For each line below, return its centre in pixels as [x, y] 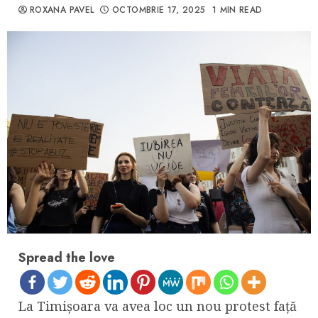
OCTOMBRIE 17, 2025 [159, 10]
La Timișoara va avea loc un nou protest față [158, 306]
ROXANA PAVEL [62, 10]
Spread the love [67, 258]
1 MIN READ [237, 10]
